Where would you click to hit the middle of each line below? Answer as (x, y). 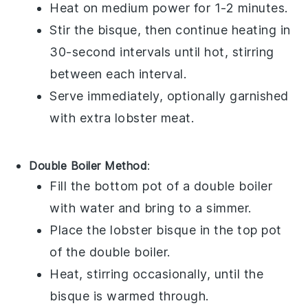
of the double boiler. (110, 252)
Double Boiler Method (88, 165)
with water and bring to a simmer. (151, 208)
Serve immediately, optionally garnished (169, 96)
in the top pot (239, 230)
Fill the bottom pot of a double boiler (161, 186)
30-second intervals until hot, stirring (162, 52)
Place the (80, 230)
